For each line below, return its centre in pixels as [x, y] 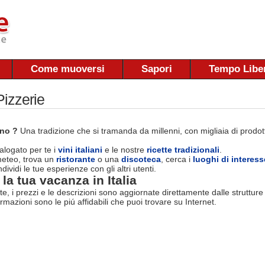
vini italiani [80, 149]
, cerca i [177, 159]
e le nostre [125, 149]
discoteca [141, 159]
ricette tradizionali [183, 149]
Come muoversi [68, 69]
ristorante [76, 159]
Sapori [157, 69]
